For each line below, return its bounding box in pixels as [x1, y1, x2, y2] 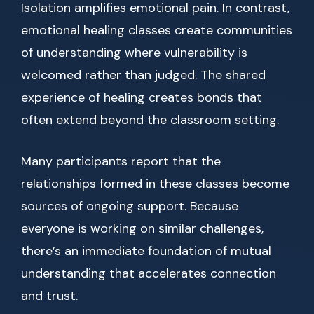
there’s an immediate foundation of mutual [21, 243, 271, 260]
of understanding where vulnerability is [21, 44, 247, 62]
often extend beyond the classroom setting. [21, 111, 279, 129]
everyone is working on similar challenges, [21, 220, 264, 238]
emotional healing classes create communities [21, 22, 292, 39]
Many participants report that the [21, 153, 221, 170]
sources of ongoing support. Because [21, 198, 238, 215]
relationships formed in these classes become [21, 175, 289, 193]
